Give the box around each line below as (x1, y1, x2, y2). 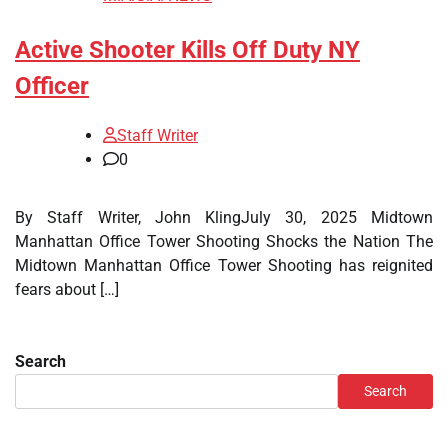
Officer (15, 72, 89, 101)
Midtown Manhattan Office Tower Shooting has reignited (15, 256, 433, 275)
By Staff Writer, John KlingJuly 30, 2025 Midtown (15, 208, 433, 227)
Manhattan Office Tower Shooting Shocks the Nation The (15, 232, 433, 251)
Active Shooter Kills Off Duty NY (15, 36, 360, 65)
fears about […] (15, 280, 119, 299)
